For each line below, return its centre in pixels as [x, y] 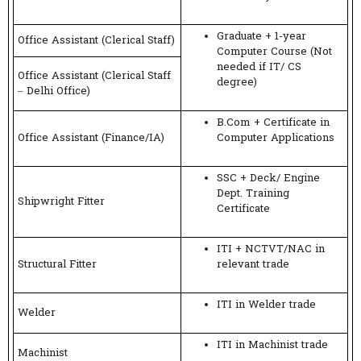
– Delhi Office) [54, 91]
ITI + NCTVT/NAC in [271, 249]
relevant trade [253, 264]
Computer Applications [276, 138]
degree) [237, 82]
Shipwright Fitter [61, 201]
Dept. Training [253, 193]
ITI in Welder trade [266, 305]
